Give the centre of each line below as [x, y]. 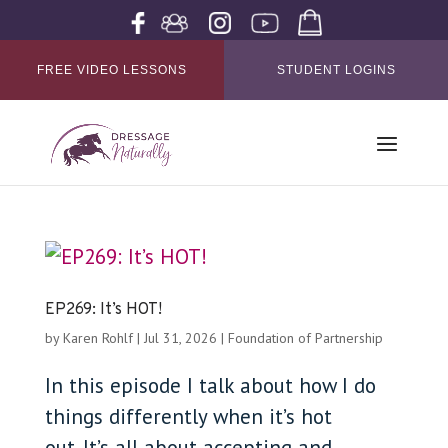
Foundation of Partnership [305, 338]
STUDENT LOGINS [336, 70]
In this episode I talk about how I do [210, 385]
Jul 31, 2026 [180, 338]
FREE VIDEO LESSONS [112, 70]
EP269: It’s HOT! [103, 310]
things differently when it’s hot [188, 416]
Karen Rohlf [97, 338]
